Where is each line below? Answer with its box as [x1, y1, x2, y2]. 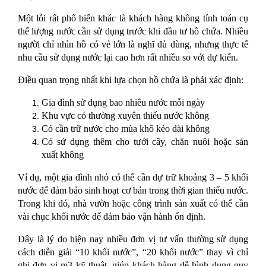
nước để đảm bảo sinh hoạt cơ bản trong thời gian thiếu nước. [18, 185, 248, 196]
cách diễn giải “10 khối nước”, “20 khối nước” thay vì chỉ [18, 247, 248, 258]
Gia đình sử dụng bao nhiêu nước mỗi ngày [42, 97, 205, 108]
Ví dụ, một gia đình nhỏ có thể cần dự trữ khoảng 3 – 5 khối [18, 172, 248, 183]
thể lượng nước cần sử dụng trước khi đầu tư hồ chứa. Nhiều [18, 26, 248, 37]
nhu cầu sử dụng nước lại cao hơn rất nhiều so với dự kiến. [18, 52, 238, 63]
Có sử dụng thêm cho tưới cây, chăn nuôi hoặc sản [42, 137, 248, 147]
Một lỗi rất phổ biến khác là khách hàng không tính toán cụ [18, 13, 248, 24]
